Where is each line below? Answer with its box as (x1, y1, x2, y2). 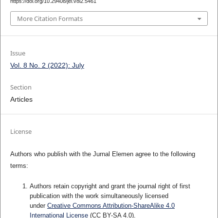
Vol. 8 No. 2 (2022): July (10, 61, 84, 69)
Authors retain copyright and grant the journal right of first (29, 182, 190, 190)
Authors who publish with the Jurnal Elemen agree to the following (10, 150, 195, 158)
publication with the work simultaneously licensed (29, 192, 168, 200)
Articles (10, 95, 33, 103)
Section (10, 82, 32, 91)
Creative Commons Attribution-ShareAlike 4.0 (47, 201, 175, 209)
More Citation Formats (17, 14, 83, 23)
